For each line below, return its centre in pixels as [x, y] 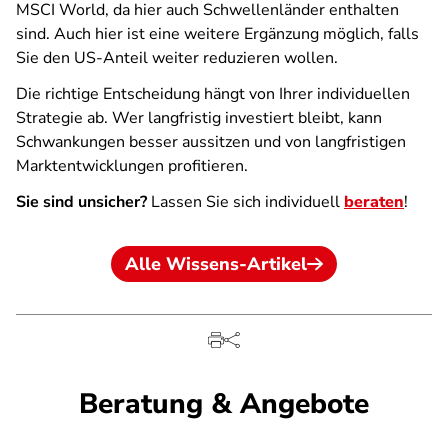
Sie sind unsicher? [81, 202]
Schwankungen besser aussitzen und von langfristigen [211, 142]
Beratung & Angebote [224, 404]
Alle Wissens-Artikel [216, 264]
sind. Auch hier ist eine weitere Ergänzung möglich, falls [217, 34]
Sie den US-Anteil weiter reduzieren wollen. [177, 58]
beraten [374, 202]
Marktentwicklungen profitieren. [132, 166]
